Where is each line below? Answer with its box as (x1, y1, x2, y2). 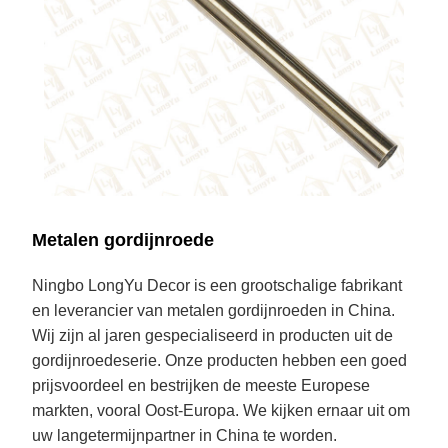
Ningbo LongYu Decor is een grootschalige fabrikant (32, 277, 403, 295)
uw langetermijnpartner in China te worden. (32, 427, 338, 445)
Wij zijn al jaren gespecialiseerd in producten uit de (32, 327, 394, 345)
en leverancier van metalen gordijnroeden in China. (32, 302, 396, 320)
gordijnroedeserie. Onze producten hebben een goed (32, 352, 408, 370)
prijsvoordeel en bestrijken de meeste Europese (32, 377, 371, 395)
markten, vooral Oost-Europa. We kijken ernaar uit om (32, 402, 411, 420)
